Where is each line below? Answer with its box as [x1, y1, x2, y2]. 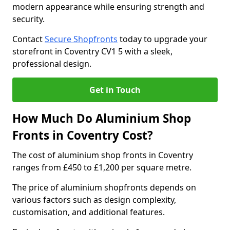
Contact [12, 33, 45, 45]
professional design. [12, 58, 91, 69]
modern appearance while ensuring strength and [12, 1, 204, 12]
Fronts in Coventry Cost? [12, 127, 153, 143]
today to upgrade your [118, 33, 207, 45]
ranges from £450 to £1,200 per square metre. [12, 162, 194, 173]
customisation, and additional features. [12, 206, 167, 218]
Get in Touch [89, 84, 141, 95]
